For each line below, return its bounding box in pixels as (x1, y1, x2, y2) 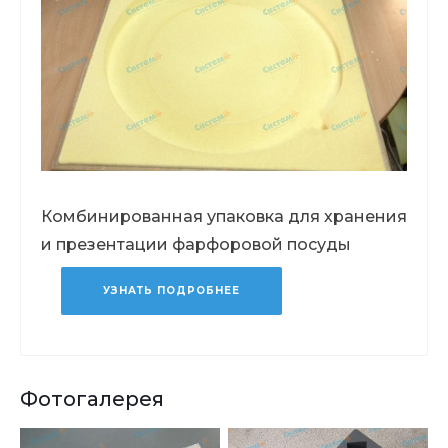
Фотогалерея (20, 386, 164, 411)
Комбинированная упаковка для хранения (41, 206, 407, 226)
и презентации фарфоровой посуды (41, 234, 351, 254)
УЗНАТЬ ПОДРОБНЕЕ (103, 283, 240, 297)
